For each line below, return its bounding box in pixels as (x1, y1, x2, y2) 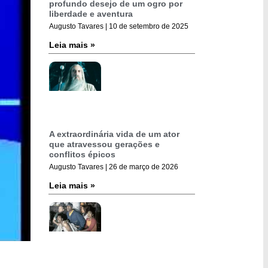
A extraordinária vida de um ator (49, 129, 179, 139)
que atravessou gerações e (49, 139, 160, 149)
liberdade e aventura (49, 8, 133, 19)
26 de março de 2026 (107, 162, 178, 171)
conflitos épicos (49, 149, 115, 159)
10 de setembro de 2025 (107, 22, 188, 31)
